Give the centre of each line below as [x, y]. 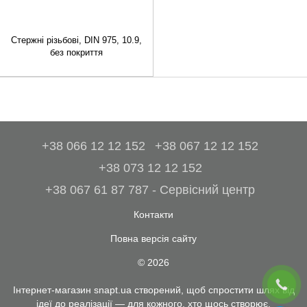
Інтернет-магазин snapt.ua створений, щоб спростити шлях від [153, 290]
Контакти [153, 215]
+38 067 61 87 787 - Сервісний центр [150, 190]
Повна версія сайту [153, 239]
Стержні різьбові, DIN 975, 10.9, [76, 40]
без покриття [76, 53]
